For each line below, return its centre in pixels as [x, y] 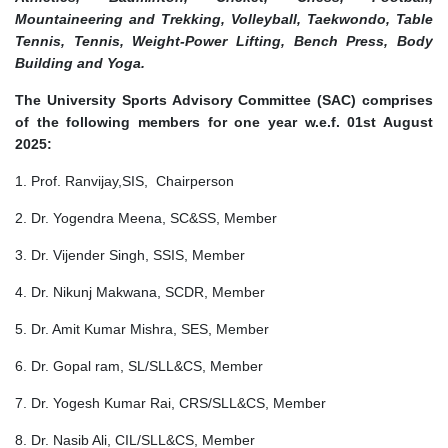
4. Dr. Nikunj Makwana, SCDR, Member [140, 291]
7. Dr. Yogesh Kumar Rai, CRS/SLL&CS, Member [170, 402]
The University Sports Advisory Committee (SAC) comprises [224, 99]
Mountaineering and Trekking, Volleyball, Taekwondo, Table [224, 18]
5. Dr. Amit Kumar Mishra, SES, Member [142, 328]
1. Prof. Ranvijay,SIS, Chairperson [124, 180]
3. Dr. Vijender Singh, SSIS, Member [130, 254]
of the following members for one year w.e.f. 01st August [224, 121]
